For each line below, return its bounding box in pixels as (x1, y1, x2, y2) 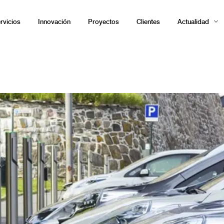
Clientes (136, 17, 160, 25)
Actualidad (177, 17, 209, 25)
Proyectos (88, 17, 119, 25)
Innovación (38, 17, 70, 25)
